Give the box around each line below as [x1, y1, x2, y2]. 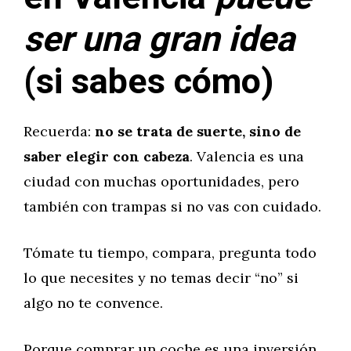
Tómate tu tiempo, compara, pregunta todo [24, 244, 317, 262]
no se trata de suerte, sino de [95, 122, 301, 140]
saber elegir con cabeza [24, 147, 190, 165]
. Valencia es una [190, 147, 304, 165]
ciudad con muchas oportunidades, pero [24, 172, 299, 190]
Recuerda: [24, 122, 95, 140]
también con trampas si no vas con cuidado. [24, 197, 321, 215]
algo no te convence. [24, 294, 163, 312]
